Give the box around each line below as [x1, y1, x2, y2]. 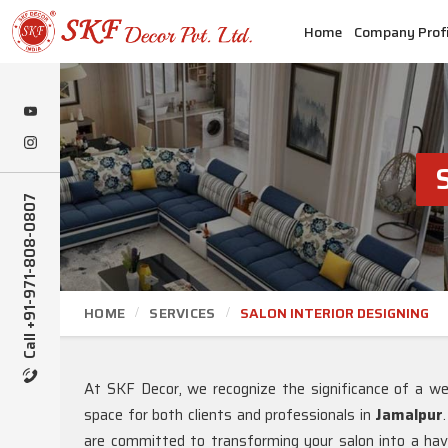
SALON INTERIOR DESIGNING [239, 302, 429, 324]
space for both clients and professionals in [84, 403, 376, 427]
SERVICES [149, 302, 216, 324]
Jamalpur [375, 403, 444, 427]
